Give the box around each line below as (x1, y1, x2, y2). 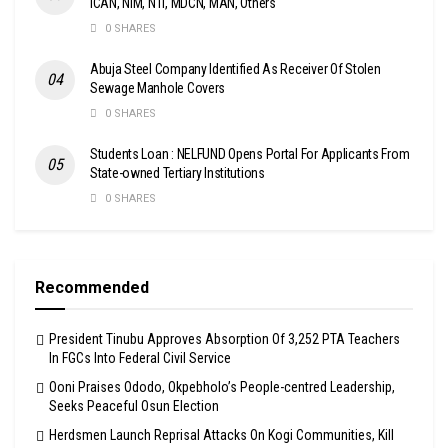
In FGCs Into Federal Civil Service (49, 350, 231, 367)
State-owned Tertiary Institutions (90, 165, 265, 182)
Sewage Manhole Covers (90, 80, 226, 97)
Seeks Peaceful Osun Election (49, 398, 219, 415)
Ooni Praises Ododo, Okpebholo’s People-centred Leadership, (49, 379, 395, 396)
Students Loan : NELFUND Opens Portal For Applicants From (90, 146, 410, 163)
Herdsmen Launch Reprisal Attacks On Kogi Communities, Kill (49, 427, 394, 444)
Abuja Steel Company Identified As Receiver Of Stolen (90, 61, 381, 78)
